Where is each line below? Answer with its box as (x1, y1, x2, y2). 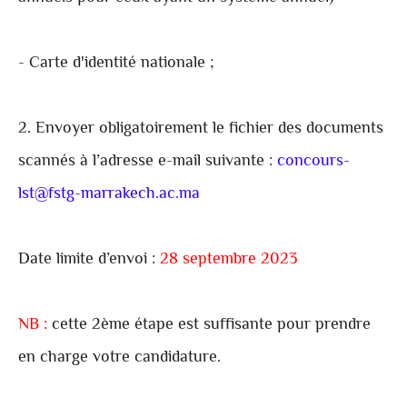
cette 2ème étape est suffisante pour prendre (52, 313, 371, 339)
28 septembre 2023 (160, 247, 298, 273)
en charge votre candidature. (18, 345, 221, 372)
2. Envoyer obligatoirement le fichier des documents (18, 116, 383, 143)
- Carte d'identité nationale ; (18, 51, 214, 77)
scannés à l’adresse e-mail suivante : (18, 149, 277, 175)
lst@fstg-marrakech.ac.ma (18, 182, 200, 208)
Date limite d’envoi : (18, 247, 160, 273)
